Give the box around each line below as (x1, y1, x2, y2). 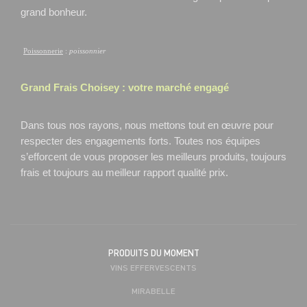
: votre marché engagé (122, 82, 229, 93)
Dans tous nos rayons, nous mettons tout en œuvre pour (21, 119, 273, 131)
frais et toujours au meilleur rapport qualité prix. (21, 167, 228, 178)
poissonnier (69, 47, 106, 55)
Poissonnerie (23, 47, 63, 55)
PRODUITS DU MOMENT (108, 247, 199, 258)
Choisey (80, 82, 122, 93)
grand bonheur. (21, 6, 87, 18)
